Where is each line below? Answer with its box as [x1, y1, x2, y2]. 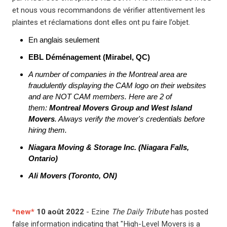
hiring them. [28, 126, 67, 134]
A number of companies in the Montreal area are [28, 70, 187, 79]
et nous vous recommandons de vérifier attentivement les [12, 6, 205, 15]
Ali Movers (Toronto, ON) [28, 171, 117, 180]
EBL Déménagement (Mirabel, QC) [28, 53, 150, 61]
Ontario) [28, 154, 58, 163]
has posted [169, 207, 208, 216]
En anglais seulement [28, 35, 99, 44]
